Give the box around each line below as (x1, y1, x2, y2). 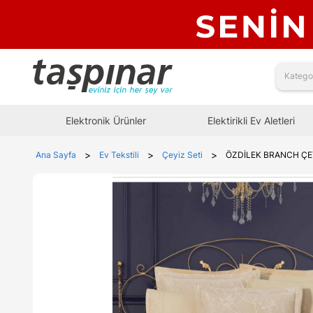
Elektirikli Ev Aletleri (207, 114, 295, 126)
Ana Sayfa (36, 149, 76, 160)
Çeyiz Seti (162, 149, 203, 160)
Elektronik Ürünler (65, 114, 146, 126)
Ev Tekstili (99, 149, 139, 160)
